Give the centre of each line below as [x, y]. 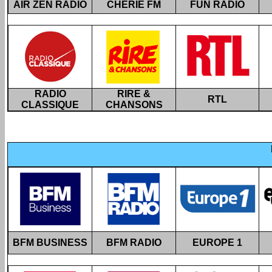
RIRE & [134, 94]
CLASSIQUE [50, 105]
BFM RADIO [134, 243]
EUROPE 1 [217, 243]
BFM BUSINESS [50, 243]
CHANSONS [134, 105]
